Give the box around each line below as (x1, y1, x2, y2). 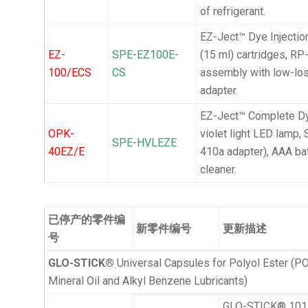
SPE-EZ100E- (112, 48, 179, 62)
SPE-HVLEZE (112, 136, 177, 150)
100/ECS (48, 66, 92, 80)
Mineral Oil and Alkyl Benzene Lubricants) (48, 274, 248, 288)
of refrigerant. (200, 5, 266, 19)
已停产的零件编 (48, 213, 126, 227)
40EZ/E (48, 145, 85, 159)
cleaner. (200, 163, 237, 177)
